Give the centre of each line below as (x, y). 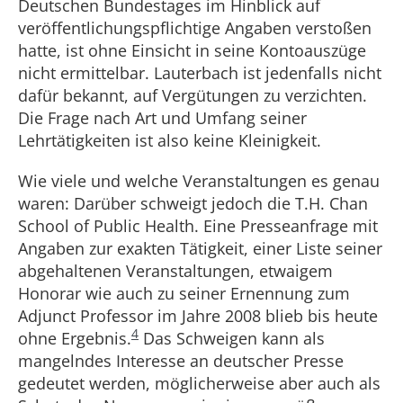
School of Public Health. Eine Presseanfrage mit (198, 226)
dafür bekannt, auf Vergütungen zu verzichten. (193, 95)
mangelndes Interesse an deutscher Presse (181, 361)
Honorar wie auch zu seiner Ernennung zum (184, 293)
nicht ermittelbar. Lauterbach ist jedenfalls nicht (200, 73)
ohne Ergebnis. (75, 338)
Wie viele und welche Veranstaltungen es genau (199, 181)
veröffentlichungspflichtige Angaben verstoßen (195, 28)
